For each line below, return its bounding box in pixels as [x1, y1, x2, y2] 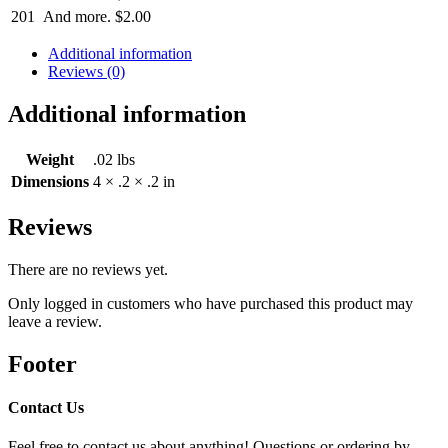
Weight [26, 151, 74, 169]
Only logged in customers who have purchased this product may [8, 294, 413, 312]
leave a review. [8, 312, 102, 330]
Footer [8, 350, 77, 377]
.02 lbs [93, 151, 135, 169]
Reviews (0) [48, 63, 125, 81]
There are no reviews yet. [8, 260, 168, 278]
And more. [43, 8, 111, 26]
